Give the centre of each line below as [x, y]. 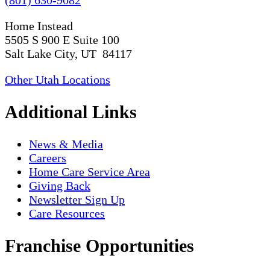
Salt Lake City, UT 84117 [68, 53]
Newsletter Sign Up [77, 199]
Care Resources [67, 213]
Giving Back [60, 185]
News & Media [66, 144]
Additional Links [71, 111]
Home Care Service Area [89, 171]
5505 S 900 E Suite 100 [62, 39]
